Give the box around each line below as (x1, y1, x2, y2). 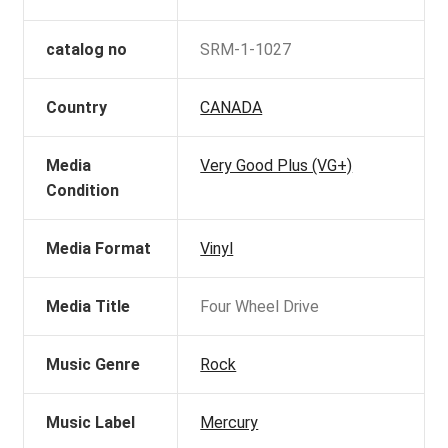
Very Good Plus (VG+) (200, 155, 353, 175)
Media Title (46, 296, 131, 316)
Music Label (46, 412, 136, 432)
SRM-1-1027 (200, 39, 292, 59)
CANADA (200, 97, 263, 117)
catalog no (46, 39, 128, 59)
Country (46, 97, 108, 117)
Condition (46, 180, 120, 200)
